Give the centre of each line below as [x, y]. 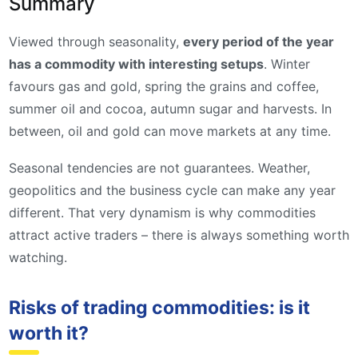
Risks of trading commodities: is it [159, 308]
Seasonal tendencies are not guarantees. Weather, [159, 167]
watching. [38, 257]
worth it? [49, 334]
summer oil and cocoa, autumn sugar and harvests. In [170, 109]
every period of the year [259, 42]
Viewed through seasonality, [96, 42]
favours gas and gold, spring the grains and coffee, [164, 87]
